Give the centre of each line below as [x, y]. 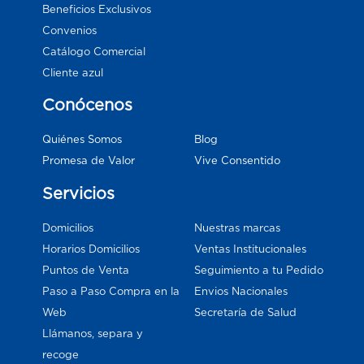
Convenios [70, 30]
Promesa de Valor [89, 161]
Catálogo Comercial [94, 51]
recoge [61, 354]
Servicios [79, 193]
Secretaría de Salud [245, 313]
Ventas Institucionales [250, 249]
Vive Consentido [237, 160]
